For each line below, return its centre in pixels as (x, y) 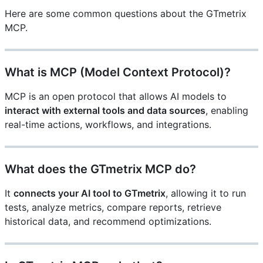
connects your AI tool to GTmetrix (90, 193)
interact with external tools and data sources (105, 111)
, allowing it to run (206, 193)
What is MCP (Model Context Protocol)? (118, 73)
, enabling (227, 111)
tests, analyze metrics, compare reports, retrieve (113, 208)
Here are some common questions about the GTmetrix (126, 14)
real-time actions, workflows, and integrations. (108, 125)
